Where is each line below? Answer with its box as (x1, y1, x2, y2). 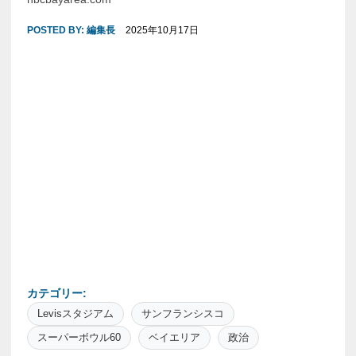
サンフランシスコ (141, 308, 224, 319)
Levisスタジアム (37, 308, 114, 319)
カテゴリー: (26, 287, 87, 300)
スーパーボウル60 (37, 331, 121, 343)
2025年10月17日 (125, 25, 199, 36)
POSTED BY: (26, 25, 87, 36)
